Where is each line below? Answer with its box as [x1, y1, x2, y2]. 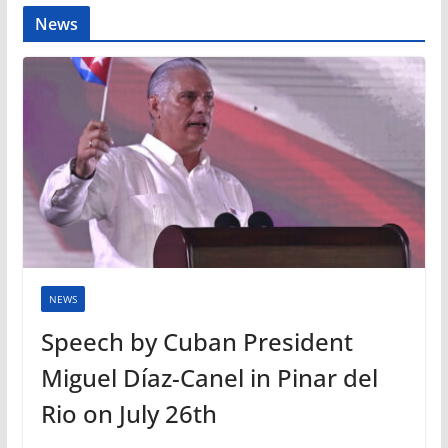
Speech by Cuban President [40, 325, 353, 359]
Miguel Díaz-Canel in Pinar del [40, 361, 378, 395]
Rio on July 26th [40, 397, 217, 431]
